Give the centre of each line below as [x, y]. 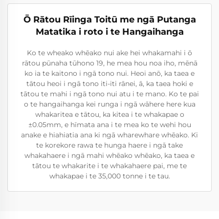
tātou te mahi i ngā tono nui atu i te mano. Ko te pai [109, 94]
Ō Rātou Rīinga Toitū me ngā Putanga [109, 20]
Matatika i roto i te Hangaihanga [109, 32]
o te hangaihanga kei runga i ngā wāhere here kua [109, 104]
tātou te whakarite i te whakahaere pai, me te [109, 166]
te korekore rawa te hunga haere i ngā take [109, 145]
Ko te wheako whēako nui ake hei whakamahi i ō [109, 53]
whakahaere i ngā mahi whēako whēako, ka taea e [109, 155]
